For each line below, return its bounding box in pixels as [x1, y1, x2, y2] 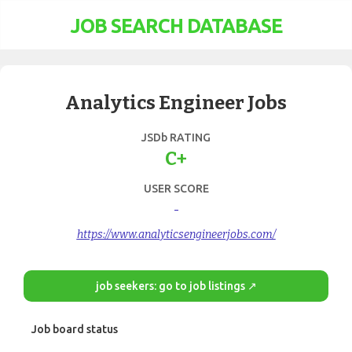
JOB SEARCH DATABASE [70, 15, 282, 37]
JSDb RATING [141, 131, 211, 144]
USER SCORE [143, 182, 209, 195]
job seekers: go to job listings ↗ [95, 280, 257, 292]
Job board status [31, 323, 118, 335]
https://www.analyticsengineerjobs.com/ [76, 228, 276, 241]
